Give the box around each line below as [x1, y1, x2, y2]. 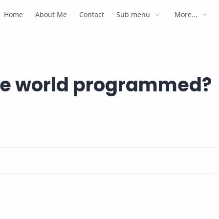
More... [175, 10, 198, 19]
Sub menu [116, 10, 151, 19]
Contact [79, 10, 105, 19]
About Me [35, 10, 67, 19]
